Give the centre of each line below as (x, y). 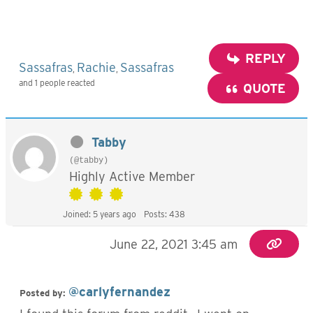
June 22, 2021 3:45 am (174, 244)
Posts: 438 (165, 214)
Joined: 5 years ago (100, 214)
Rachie (96, 67)
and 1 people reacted (57, 82)
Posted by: (44, 293)
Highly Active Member (132, 176)
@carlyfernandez (119, 292)
